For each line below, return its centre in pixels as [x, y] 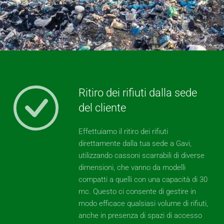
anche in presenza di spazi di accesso [140, 215]
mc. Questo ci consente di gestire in [137, 191]
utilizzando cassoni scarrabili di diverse [141, 155]
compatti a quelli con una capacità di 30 [143, 179]
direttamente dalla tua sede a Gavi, [135, 143]
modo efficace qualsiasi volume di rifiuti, [143, 203]
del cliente [102, 108]
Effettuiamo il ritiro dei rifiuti [123, 131]
